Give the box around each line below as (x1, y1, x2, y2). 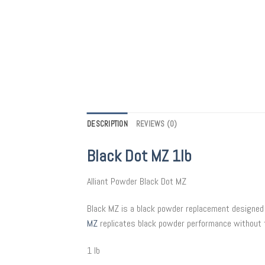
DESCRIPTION (87, 118, 128, 129)
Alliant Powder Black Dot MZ (87, 175, 186, 188)
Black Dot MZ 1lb (87, 145, 192, 166)
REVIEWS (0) (135, 118, 177, 129)
